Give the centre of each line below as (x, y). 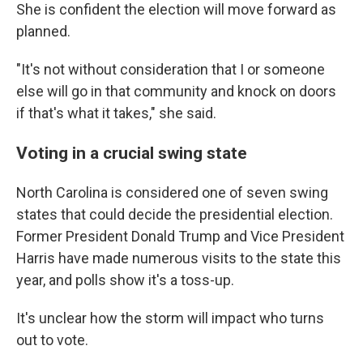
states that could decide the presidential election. (175, 214)
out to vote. (52, 340)
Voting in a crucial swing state (132, 153)
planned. (43, 31)
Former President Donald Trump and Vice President (180, 236)
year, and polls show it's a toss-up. (125, 280)
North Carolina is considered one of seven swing (172, 192)
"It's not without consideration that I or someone (171, 69)
